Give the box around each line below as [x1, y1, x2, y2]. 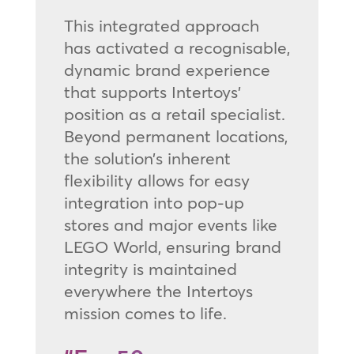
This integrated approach [63, 14, 259, 36]
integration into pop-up [63, 191, 244, 213]
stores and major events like [63, 213, 277, 235]
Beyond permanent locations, [63, 125, 288, 146]
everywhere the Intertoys [63, 280, 253, 301]
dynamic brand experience [63, 58, 270, 80]
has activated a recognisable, [63, 36, 290, 58]
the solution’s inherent [63, 147, 231, 168]
